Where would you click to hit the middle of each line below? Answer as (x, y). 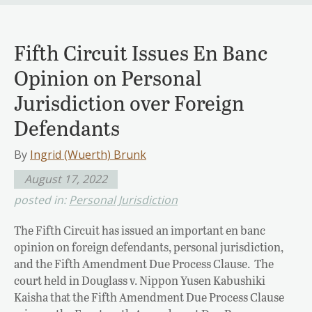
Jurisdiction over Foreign (129, 102)
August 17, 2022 (66, 179)
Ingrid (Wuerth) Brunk (88, 154)
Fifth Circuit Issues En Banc (141, 52)
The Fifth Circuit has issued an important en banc (140, 230)
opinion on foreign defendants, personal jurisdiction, (149, 247)
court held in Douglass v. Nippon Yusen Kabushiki (140, 280)
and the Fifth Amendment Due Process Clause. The (144, 263)
